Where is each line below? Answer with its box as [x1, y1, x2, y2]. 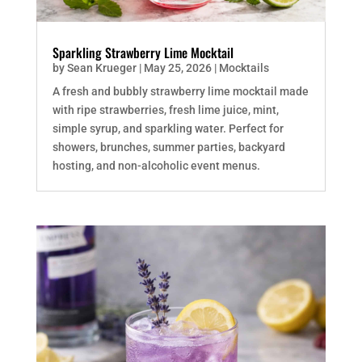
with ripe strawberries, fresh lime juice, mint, [52, 103, 279, 117]
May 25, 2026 [143, 61, 212, 75]
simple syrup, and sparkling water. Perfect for [52, 122, 284, 136]
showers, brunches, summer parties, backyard [52, 141, 285, 154]
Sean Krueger [66, 61, 137, 75]
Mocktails [218, 61, 269, 75]
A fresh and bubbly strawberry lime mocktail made [52, 85, 309, 99]
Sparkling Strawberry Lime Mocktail [52, 43, 234, 63]
